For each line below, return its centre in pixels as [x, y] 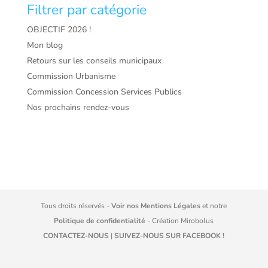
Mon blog [45, 45]
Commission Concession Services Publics [104, 92]
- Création [163, 221]
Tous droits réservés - [76, 206]
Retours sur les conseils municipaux [94, 61]
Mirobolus [197, 221]
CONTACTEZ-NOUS [76, 236]
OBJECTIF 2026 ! [59, 30]
